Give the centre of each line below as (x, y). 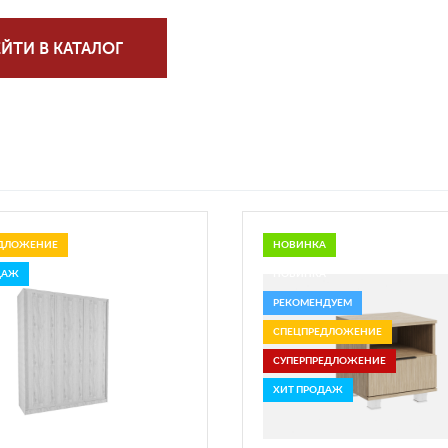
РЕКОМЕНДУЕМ (312, 303)
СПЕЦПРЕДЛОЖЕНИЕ (327, 332)
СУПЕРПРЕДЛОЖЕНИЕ (329, 361)
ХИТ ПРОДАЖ (308, 390)
